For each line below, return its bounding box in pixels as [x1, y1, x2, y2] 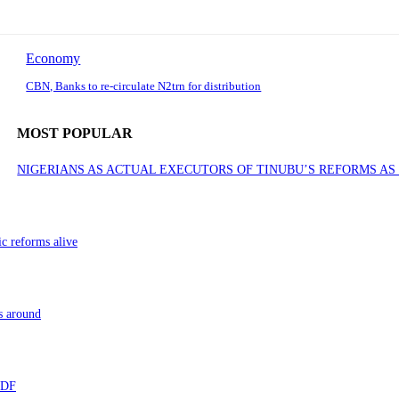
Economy [26, 51, 81, 67]
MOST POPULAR [17, 126, 134, 142]
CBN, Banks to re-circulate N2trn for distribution [26, 79, 262, 94]
